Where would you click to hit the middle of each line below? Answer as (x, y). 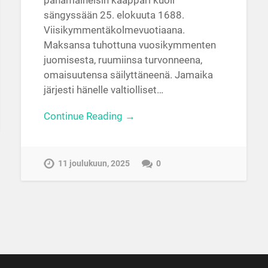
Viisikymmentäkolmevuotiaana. (114, 30)
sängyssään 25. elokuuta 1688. (114, 15)
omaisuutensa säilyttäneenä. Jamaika (128, 75)
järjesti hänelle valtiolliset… (103, 90)
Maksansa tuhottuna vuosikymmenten (130, 45)
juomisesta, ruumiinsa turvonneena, (123, 60)
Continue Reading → (89, 116)
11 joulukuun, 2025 (94, 163)
